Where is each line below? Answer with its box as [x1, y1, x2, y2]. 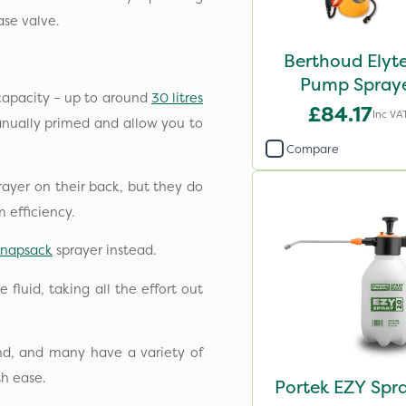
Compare [286, 140, 339, 157]
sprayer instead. [53, 241, 156, 260]
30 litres [150, 88, 203, 107]
